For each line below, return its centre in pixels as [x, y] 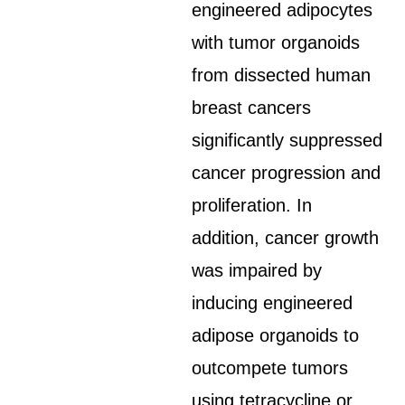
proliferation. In [252, 205]
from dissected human [282, 75]
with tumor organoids [276, 42]
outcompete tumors [270, 368]
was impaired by [257, 270]
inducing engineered [273, 303]
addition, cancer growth [286, 238]
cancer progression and [287, 173]
